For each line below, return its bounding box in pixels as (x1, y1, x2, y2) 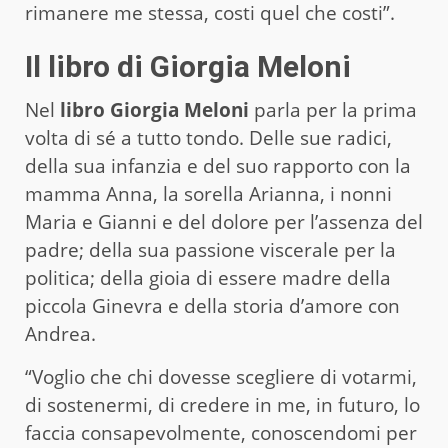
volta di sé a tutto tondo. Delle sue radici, (25, 124, 392, 151)
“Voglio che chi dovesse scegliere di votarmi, (25, 363, 417, 390)
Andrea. (25, 320, 101, 347)
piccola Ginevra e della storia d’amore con (25, 292, 400, 319)
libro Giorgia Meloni (60, 96, 249, 123)
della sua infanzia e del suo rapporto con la (25, 152, 411, 179)
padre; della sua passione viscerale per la (25, 236, 396, 263)
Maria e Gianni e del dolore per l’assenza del (25, 208, 423, 235)
